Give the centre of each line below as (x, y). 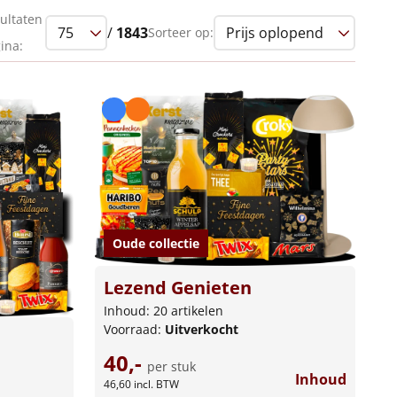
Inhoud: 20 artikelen (163, 311)
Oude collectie (156, 244)
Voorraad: (134, 330)
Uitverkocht (201, 330)
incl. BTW (156, 385)
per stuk (171, 367)
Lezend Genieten (177, 288)
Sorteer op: (181, 32)
